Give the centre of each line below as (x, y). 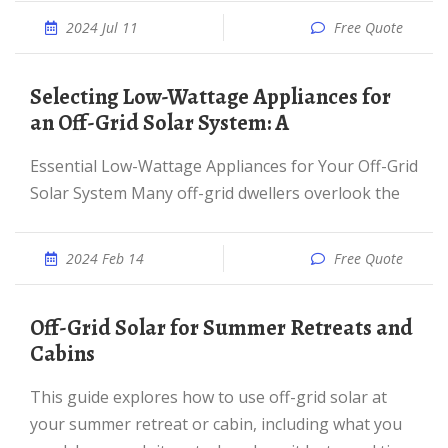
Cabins (62, 354)
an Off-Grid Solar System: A (159, 123)
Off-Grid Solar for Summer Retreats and (37, 328)
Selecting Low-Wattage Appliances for (36, 97)
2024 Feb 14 (105, 258)
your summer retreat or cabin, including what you (216, 424)
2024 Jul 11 (102, 27)
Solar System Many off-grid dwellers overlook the (215, 193)
